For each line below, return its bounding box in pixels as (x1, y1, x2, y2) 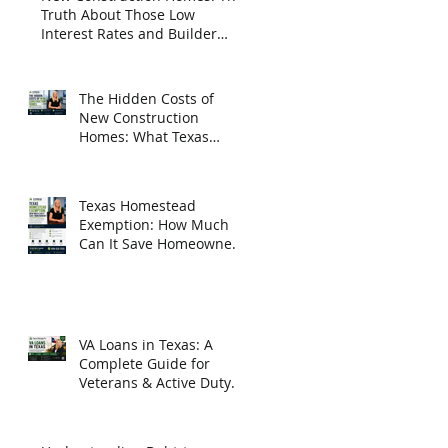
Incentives (41, 42, 109, 62)
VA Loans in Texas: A (79, 334, 213, 354)
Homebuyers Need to (79, 145, 221, 165)
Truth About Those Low (41, 4, 195, 24)
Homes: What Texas (79, 126, 209, 146)
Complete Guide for (79, 353, 210, 373)
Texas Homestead (79, 195, 196, 215)
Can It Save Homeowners (79, 233, 245, 253)
